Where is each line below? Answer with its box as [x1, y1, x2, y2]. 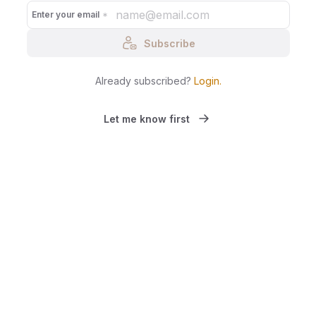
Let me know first [104, 112, 190, 125]
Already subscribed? [95, 75, 191, 87]
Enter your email [32, 9, 99, 20]
